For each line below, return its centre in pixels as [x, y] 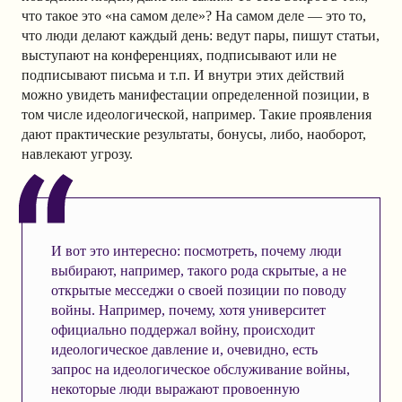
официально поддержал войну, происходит [183, 330]
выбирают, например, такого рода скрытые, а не [198, 271]
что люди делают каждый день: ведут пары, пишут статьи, [201, 36]
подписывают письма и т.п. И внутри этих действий [183, 75]
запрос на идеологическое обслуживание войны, [200, 370]
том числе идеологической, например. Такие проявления [197, 115]
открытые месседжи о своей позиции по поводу [198, 291]
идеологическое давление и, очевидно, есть [184, 350]
